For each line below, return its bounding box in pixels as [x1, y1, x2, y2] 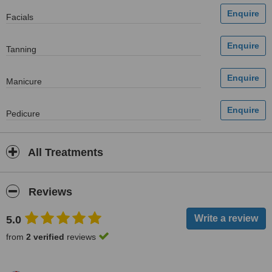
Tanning [6, 44, 36, 54]
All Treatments [25, 146, 103, 158]
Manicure [6, 76, 42, 86]
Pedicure [6, 109, 40, 118]
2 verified [26, 232, 64, 242]
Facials [6, 12, 33, 22]
